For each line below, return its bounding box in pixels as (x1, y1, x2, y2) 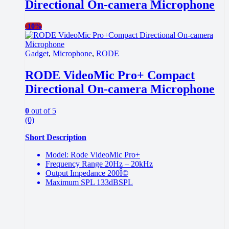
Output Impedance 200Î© (45, 169, 128, 178)
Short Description (25, 133, 86, 142)
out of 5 (29, 106, 56, 116)
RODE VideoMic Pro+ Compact (25, 68, 195, 82)
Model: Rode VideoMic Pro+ (45, 150, 140, 159)
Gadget (25, 49, 49, 58)
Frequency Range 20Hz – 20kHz (45, 159, 153, 169)
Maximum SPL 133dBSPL (45, 178, 133, 187)
